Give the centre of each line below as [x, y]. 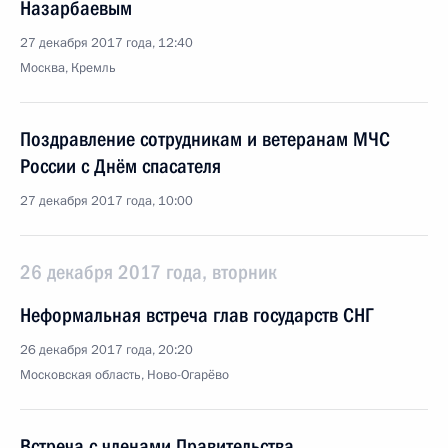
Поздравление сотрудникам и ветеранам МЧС [205, 139]
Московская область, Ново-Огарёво [124, 375]
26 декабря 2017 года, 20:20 [106, 350]
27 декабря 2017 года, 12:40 [106, 43]
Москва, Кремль [68, 68]
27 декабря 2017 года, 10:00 [106, 201]
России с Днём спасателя [120, 166]
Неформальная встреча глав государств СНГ [197, 315]
